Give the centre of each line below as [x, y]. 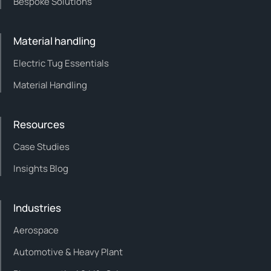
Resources [39, 124]
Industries [37, 207]
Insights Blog [41, 168]
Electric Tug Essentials [61, 63]
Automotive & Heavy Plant [68, 252]
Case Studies [41, 146]
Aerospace [36, 230]
